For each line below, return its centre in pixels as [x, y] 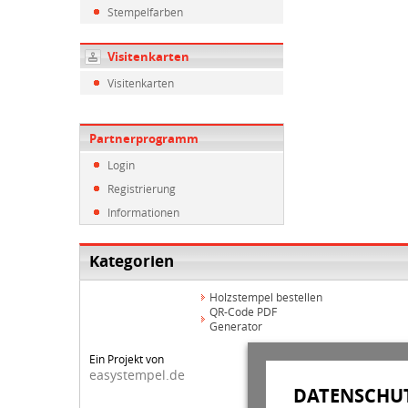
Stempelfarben [145, 12]
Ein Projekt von [127, 359]
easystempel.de [137, 375]
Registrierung [142, 189]
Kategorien [132, 261]
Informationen [143, 212]
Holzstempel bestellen [265, 297]
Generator [235, 326]
